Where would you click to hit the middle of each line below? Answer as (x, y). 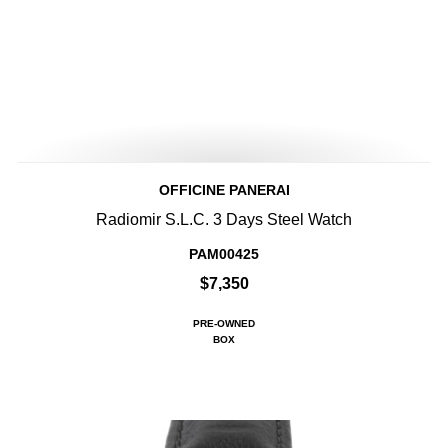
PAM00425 (224, 254)
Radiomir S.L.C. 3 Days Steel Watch (224, 220)
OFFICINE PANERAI (224, 190)
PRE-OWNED (224, 324)
